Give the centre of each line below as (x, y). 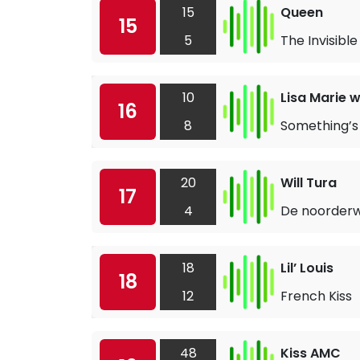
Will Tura (309, 182)
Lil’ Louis (307, 268)
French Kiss (316, 296)
